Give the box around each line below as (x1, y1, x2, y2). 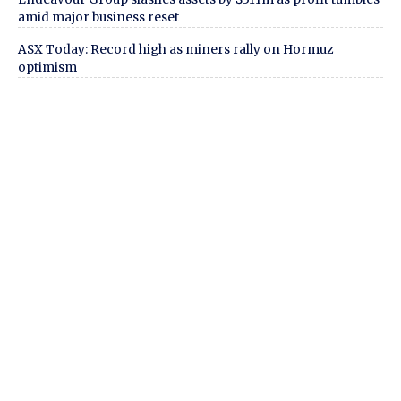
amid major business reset (18, 9, 179, 25)
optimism (18, 59, 77, 75)
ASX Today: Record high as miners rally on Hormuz (18, 41, 333, 57)
